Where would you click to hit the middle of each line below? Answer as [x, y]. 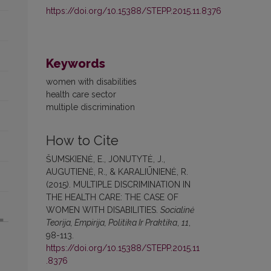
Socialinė [177, 210]
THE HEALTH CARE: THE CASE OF [112, 198]
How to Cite [82, 141]
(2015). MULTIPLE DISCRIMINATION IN [118, 185]
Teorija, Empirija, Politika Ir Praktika [112, 223]
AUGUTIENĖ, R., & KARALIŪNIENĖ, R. [117, 172]
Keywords [76, 64]
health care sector [81, 95]
